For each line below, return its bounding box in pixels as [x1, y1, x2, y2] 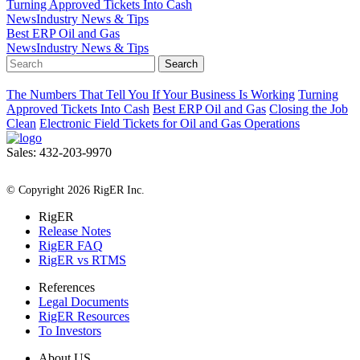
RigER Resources [39, 309, 129, 324]
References [39, 280, 95, 295]
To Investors [39, 324, 101, 338]
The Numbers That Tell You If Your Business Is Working [6, 88, 295, 102]
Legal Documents [39, 295, 129, 309]
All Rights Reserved [6, 171, 97, 184]
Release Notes [39, 224, 111, 239]
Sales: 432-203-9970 [6, 145, 112, 160]
